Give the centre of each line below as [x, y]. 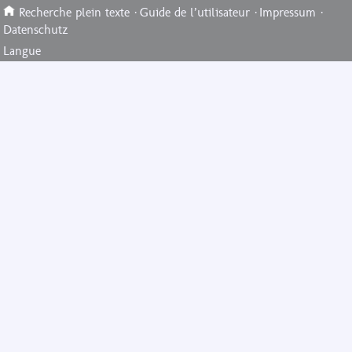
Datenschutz [36, 29]
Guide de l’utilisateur [194, 12]
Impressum [287, 12]
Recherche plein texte [75, 12]
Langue [22, 51]
